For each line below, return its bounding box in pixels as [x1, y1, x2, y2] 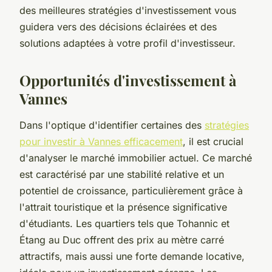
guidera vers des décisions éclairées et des [19, 20, 217, 33]
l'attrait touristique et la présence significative [19, 200, 227, 213]
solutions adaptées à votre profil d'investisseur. [19, 36, 236, 49]
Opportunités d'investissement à [19, 70, 236, 90]
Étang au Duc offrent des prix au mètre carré [19, 233, 224, 246]
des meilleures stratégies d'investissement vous [19, 4, 236, 16]
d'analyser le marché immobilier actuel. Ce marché [19, 151, 252, 164]
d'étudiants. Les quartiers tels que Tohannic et [19, 217, 229, 229]
